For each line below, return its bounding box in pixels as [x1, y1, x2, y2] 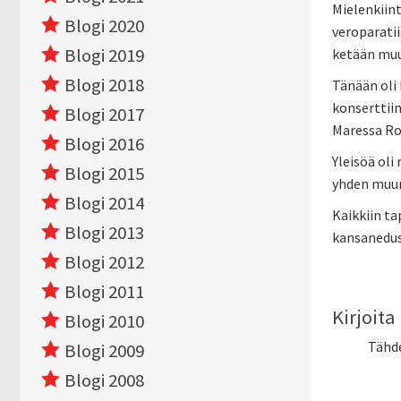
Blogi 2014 [64, 192, 144, 215]
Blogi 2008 [64, 369, 144, 392]
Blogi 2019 [64, 44, 144, 67]
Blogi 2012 [64, 251, 144, 274]
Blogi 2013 [64, 221, 144, 244]
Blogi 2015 [64, 162, 144, 185]
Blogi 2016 [64, 132, 144, 156]
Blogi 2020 [64, 14, 144, 38]
